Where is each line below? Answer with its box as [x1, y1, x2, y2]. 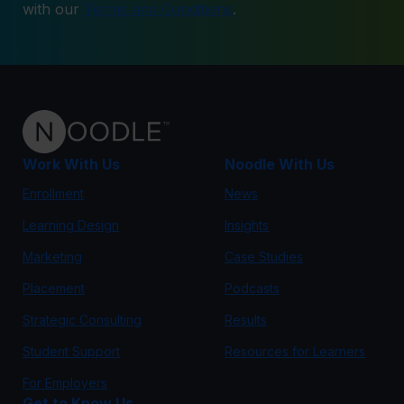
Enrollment [23, 186, 84, 201]
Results [225, 312, 267, 327]
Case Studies [225, 249, 303, 264]
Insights [225, 217, 269, 233]
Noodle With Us [225, 155, 335, 173]
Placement [23, 280, 85, 296]
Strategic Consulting [23, 312, 142, 327]
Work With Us [23, 155, 120, 173]
